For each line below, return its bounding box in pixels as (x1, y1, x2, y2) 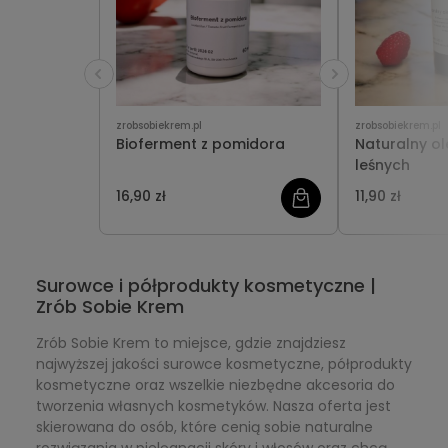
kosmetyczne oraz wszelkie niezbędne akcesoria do (35, 374, 395, 395)
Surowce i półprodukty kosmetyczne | (35, 272, 376, 298)
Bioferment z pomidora (116, 133, 285, 154)
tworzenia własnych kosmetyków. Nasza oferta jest (35, 395, 391, 416)
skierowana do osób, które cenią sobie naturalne (35, 416, 373, 437)
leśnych (355, 154, 410, 175)
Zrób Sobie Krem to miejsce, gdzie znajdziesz (35, 332, 346, 353)
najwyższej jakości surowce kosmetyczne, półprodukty (35, 353, 412, 374)
